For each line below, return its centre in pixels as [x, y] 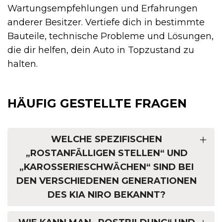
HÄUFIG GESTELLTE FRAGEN [97, 103]
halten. [23, 64]
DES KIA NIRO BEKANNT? [107, 194]
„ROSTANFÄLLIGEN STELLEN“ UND [107, 153]
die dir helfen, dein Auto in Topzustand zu [101, 50]
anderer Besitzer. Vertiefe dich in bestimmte [106, 22]
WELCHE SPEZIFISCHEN [107, 139]
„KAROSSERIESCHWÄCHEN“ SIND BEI [107, 167]
